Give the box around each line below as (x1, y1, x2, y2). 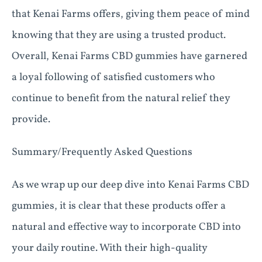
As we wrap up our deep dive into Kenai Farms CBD (12, 178, 249, 192)
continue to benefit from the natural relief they (12, 91, 230, 106)
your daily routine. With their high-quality (12, 241, 207, 256)
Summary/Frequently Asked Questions (12, 145, 192, 160)
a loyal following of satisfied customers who (12, 70, 215, 85)
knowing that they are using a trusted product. (12, 28, 226, 43)
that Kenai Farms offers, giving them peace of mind (12, 7, 250, 22)
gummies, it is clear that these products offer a (12, 199, 226, 213)
